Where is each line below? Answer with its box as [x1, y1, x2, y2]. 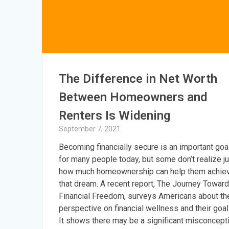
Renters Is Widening [59, 108, 171, 123]
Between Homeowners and [59, 89, 208, 104]
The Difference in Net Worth [59, 71, 218, 86]
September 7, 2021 [59, 124, 121, 133]
